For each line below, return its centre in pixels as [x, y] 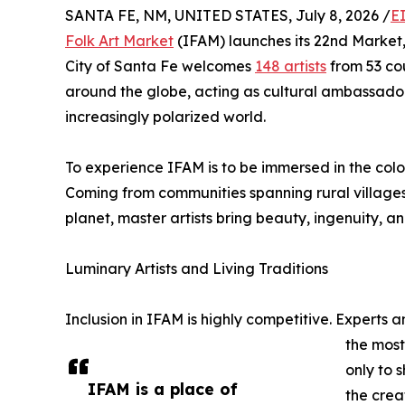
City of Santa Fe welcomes [160, 66]
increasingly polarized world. [165, 116]
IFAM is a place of [163, 388]
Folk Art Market [119, 40]
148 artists [291, 66]
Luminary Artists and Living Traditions [197, 268]
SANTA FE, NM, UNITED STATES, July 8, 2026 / [228, 15]
